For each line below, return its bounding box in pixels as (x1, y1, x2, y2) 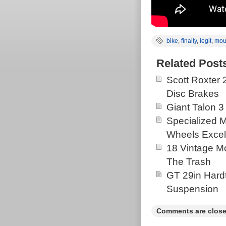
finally (181, 37, 197, 44)
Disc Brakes (166, 88, 219, 99)
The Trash (166, 156, 211, 167)
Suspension (166, 184, 218, 194)
